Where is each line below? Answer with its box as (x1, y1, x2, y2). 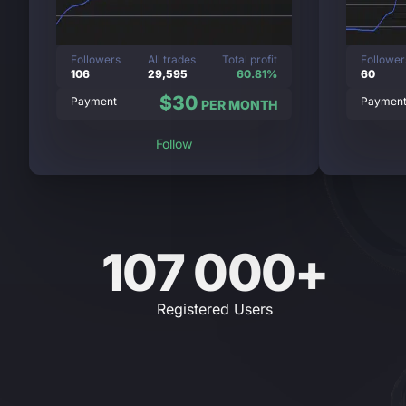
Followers (71, 53, 121, 66)
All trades (147, 53, 196, 66)
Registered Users (156, 300, 273, 318)
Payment (71, 94, 118, 108)
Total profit (221, 53, 277, 66)
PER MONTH (198, 97, 277, 112)
